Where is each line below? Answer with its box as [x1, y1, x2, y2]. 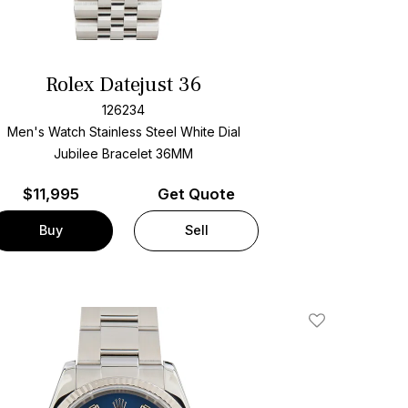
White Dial [179, 124, 240, 140]
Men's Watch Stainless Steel [6, 124, 177, 140]
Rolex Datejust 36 [46, 70, 202, 98]
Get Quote [158, 184, 236, 203]
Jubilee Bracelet [54, 146, 157, 162]
